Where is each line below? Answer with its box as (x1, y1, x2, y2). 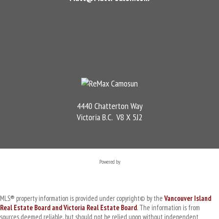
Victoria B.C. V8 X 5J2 (77, 111, 142, 123)
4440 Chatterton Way (76, 100, 143, 111)
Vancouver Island (164, 193, 211, 203)
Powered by (99, 158, 120, 165)
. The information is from (137, 202, 200, 212)
